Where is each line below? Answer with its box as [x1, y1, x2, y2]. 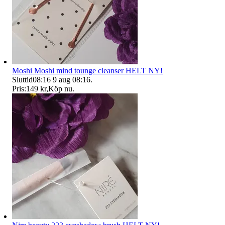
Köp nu [48, 84, 72, 93]
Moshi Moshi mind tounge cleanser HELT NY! [12, 66, 163, 75]
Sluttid [12, 75, 33, 84]
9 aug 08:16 [53, 75, 90, 84]
